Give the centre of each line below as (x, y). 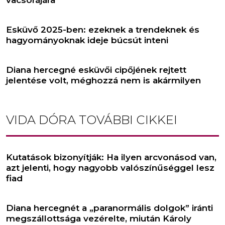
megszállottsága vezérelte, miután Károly (99, 218)
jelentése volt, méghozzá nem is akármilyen (103, 80)
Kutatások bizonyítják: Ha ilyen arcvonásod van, (111, 157)
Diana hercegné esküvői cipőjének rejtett (96, 70)
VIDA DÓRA (41, 120)
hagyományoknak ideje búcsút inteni (87, 40)
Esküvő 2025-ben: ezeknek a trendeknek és (103, 29)
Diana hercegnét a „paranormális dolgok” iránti (109, 208)
